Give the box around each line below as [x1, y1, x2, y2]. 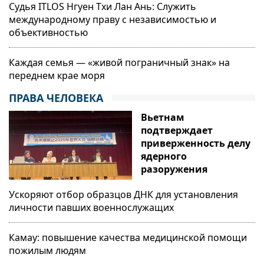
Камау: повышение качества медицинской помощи [9, 231, 247, 245]
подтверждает [141, 123, 213, 137]
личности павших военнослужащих [9, 201, 174, 214]
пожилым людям [9, 244, 86, 258]
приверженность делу [141, 136, 250, 150]
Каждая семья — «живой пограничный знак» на [9, 55, 230, 69]
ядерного [141, 149, 187, 163]
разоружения [141, 162, 207, 176]
